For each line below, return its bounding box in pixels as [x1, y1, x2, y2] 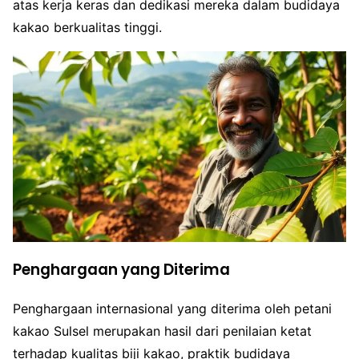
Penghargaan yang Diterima [13, 258, 230, 280]
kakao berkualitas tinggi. [13, 19, 162, 36]
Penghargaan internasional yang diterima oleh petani [13, 301, 332, 317]
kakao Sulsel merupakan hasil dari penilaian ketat [13, 323, 312, 340]
